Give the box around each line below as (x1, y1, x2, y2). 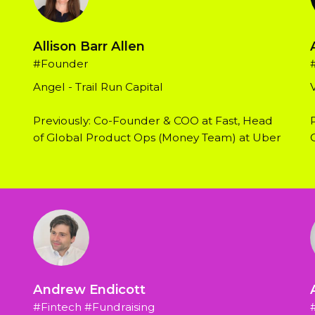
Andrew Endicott (33, 281, 146, 298)
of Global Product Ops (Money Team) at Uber (33, 131, 282, 145)
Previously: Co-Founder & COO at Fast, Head (33, 114, 274, 128)
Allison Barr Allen (33, 38, 146, 55)
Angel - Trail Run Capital (33, 80, 164, 94)
